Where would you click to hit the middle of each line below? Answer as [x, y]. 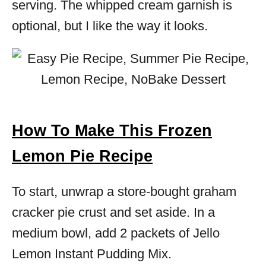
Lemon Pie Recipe [82, 156]
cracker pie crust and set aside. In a [113, 212]
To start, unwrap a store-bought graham [124, 191]
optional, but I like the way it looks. [110, 26]
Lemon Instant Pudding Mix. [94, 254]
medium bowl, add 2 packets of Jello [116, 233]
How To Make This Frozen [112, 131]
